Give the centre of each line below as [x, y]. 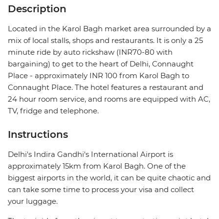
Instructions [38, 135]
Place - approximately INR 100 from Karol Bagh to [99, 76]
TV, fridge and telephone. [53, 111]
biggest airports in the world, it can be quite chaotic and [109, 178]
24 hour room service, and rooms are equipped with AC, [109, 99]
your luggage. [33, 201]
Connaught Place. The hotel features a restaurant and [106, 88]
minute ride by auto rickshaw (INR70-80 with [90, 52]
